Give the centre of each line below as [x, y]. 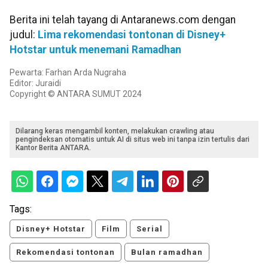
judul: [24, 35]
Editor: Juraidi [35, 83]
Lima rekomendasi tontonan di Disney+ [132, 35]
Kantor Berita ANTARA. [53, 148]
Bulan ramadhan [167, 252]
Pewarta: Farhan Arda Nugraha [68, 73]
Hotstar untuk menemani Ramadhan [95, 50]
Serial [150, 229]
